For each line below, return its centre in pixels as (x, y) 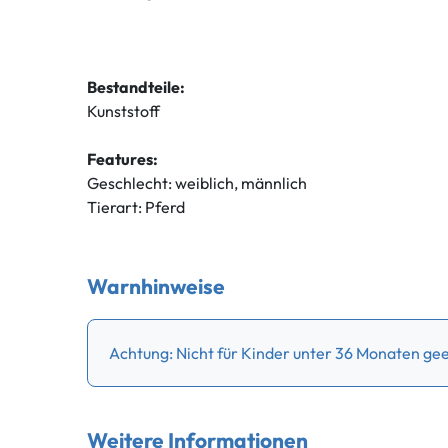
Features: (122, 159)
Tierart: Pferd (136, 207)
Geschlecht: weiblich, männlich (197, 183)
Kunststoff (123, 111)
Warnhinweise (156, 286)
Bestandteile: (136, 87)
